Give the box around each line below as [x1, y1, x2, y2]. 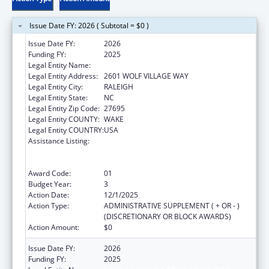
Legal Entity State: [28, 92, 88, 103]
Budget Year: [28, 178, 71, 189]
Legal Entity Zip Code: [28, 103, 100, 113]
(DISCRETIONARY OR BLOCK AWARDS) [104, 211, 231, 222]
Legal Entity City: [28, 81, 83, 92]
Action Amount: [28, 222, 79, 232]
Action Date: [28, 189, 69, 200]
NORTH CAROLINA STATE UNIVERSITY [104, 59, 230, 70]
